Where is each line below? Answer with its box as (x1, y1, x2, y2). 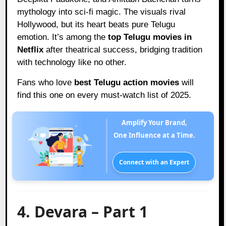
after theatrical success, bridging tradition (43, 44, 203, 54)
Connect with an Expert (119, 157, 190, 166)
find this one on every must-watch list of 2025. (17, 90, 192, 100)
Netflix (17, 44, 44, 54)
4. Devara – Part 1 (17, 201, 148, 222)
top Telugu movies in (108, 32, 192, 42)
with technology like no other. (17, 57, 127, 67)
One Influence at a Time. (113, 130, 195, 140)
